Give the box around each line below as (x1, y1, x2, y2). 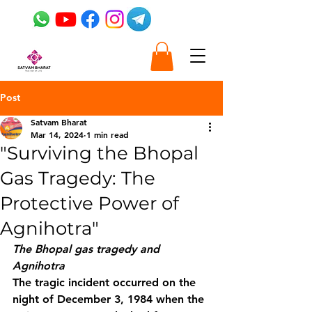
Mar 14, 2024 (31, 128, 84, 140)
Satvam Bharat (31, 116, 87, 127)
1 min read (86, 128, 129, 140)
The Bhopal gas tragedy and (13, 242, 163, 256)
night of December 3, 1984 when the (13, 292, 208, 306)
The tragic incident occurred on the (13, 275, 199, 289)
